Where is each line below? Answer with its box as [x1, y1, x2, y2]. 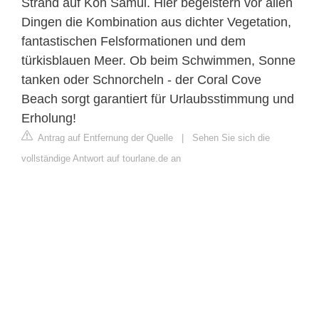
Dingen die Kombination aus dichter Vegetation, [21, 14, 291, 29]
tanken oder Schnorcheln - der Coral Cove [21, 72, 261, 87]
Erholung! [21, 110, 76, 125]
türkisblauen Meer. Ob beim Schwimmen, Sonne [21, 53, 296, 68]
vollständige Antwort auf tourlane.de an [21, 152, 181, 164]
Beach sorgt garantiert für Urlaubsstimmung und [21, 91, 294, 106]
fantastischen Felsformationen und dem [21, 33, 246, 48]
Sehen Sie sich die [192, 132, 270, 143]
